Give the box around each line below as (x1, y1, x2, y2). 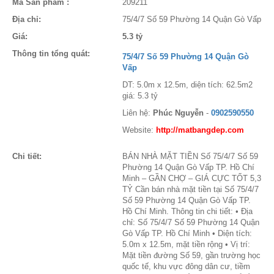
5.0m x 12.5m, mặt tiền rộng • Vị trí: (122, 240, 250, 249)
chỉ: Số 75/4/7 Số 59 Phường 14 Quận (122, 218, 259, 227)
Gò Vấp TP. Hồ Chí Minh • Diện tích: (122, 229, 252, 238)
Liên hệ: (122, 108, 153, 117)
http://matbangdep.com (156, 125, 244, 135)
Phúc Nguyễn (153, 108, 204, 117)
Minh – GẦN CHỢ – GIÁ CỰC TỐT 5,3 (122, 174, 261, 183)
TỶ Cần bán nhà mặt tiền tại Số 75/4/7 (122, 185, 259, 194)
